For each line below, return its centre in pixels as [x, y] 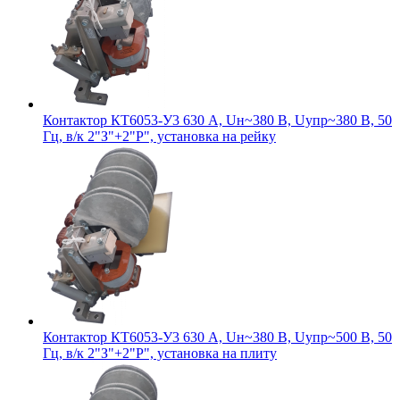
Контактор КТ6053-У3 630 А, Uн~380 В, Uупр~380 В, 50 [217, 120]
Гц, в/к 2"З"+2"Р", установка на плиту [160, 353]
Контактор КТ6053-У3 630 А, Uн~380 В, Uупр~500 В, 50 [217, 337]
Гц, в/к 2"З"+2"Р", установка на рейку [159, 136]
